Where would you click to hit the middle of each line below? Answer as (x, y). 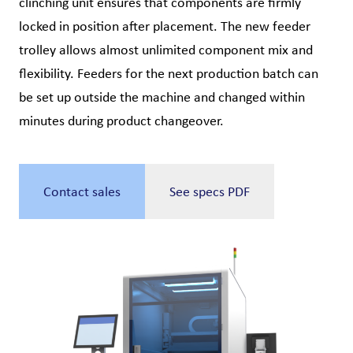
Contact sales (82, 191)
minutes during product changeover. (121, 121)
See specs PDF (210, 191)
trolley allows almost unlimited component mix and (166, 50)
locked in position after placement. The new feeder (165, 26)
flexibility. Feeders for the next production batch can (169, 73)
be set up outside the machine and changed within (162, 97)
